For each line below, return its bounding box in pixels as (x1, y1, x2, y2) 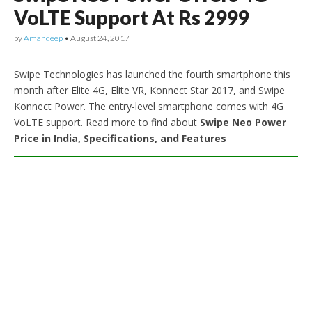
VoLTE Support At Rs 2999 (14, 6, 249, 29)
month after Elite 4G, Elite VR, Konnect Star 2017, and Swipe (14, 83, 285, 97)
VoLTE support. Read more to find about (14, 115, 200, 129)
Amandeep (24, 33, 63, 43)
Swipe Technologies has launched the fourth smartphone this (14, 67, 290, 81)
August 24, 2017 (70, 33, 130, 43)
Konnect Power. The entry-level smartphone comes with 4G (14, 99, 283, 113)
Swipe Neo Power (200, 115, 286, 129)
